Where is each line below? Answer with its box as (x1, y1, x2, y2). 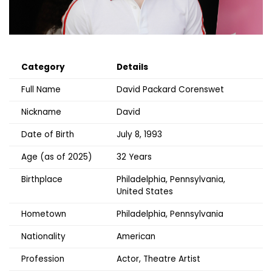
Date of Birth (21, 128, 74, 140)
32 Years (117, 151, 152, 163)
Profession (21, 253, 64, 265)
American (117, 230, 155, 242)
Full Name (21, 83, 61, 95)
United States (117, 185, 173, 197)
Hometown (21, 208, 66, 220)
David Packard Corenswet (117, 83, 224, 95)
